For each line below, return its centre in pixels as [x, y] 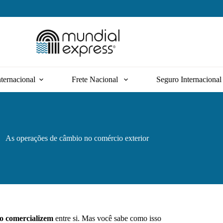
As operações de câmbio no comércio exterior [78, 138]
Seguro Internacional [189, 79]
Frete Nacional [96, 79]
